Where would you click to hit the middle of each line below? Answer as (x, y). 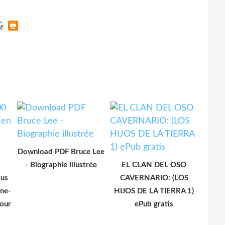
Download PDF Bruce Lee (61, 152)
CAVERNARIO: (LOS (154, 178)
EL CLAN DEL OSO (154, 165)
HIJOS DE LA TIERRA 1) (154, 191)
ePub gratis (154, 204)
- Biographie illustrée (61, 165)
